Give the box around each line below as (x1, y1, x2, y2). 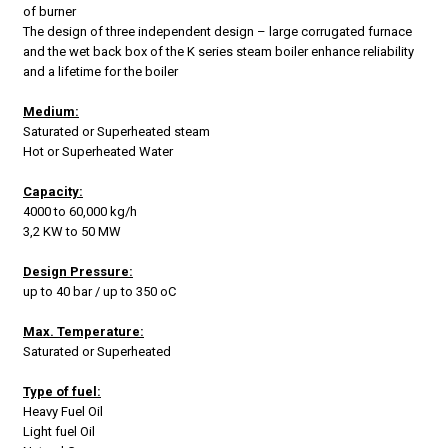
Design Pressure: (23, 264, 133, 280)
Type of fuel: (23, 384, 101, 400)
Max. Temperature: (23, 324, 144, 340)
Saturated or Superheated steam (23, 124, 210, 140)
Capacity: (23, 184, 83, 200)
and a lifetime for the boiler (23, 64, 178, 80)
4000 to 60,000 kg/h (23, 204, 137, 220)
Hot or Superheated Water (23, 144, 173, 160)
